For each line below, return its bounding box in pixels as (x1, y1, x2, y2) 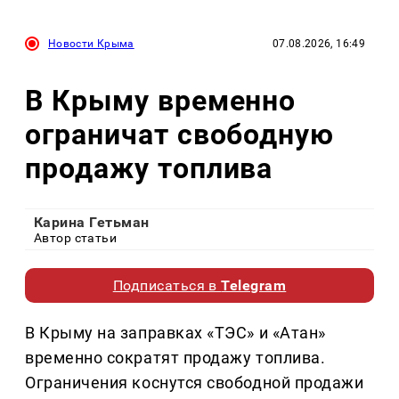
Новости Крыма (48, 37, 134, 51)
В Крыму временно (25, 83, 297, 118)
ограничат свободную (25, 117, 335, 151)
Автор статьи (34, 231, 118, 246)
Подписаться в (112, 277, 222, 295)
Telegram (221, 277, 287, 295)
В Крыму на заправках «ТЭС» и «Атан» (25, 323, 326, 343)
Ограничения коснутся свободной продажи (25, 373, 364, 393)
